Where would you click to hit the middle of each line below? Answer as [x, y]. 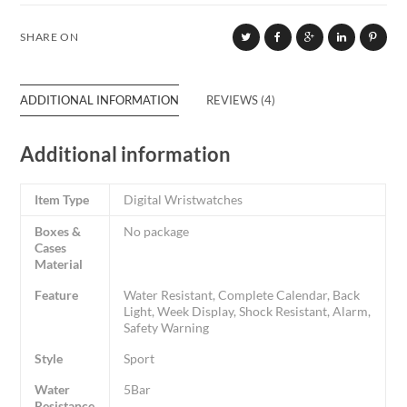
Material [59, 263]
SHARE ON [50, 36]
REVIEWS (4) [241, 99]
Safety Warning [167, 327]
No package [157, 231]
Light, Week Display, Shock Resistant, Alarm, [248, 311]
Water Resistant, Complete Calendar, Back [242, 294]
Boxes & [58, 231]
